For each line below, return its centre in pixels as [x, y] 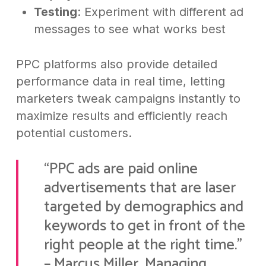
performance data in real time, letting [120, 82]
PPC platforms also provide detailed [116, 64]
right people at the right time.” [143, 245]
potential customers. [74, 133]
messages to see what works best [129, 29]
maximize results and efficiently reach [121, 116]
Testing [55, 12]
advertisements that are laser [140, 188]
